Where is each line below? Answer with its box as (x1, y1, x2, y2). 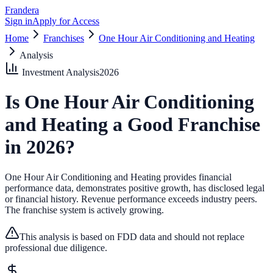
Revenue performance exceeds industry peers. (81, 193, 257, 204)
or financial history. (5, 193, 79, 204)
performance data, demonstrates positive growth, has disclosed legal (5, 182, 264, 193)
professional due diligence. (5, 242, 107, 253)
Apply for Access (32, 16, 99, 26)
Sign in (5, 16, 32, 26)
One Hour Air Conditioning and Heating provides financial (5, 171, 232, 182)
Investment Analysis (19, 67, 99, 77)
